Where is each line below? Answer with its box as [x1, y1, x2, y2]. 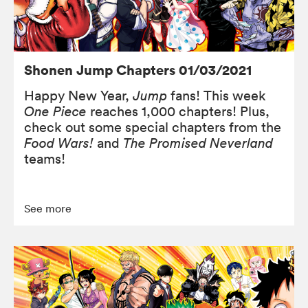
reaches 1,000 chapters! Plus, [87, 102, 269, 120]
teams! [24, 150, 65, 167]
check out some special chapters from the [24, 118, 281, 135]
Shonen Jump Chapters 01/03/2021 [24, 60, 252, 79]
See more [24, 201, 71, 215]
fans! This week [167, 87, 266, 104]
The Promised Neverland [123, 134, 273, 151]
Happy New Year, [24, 87, 133, 104]
